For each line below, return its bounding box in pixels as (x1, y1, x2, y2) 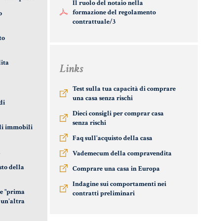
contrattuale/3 (73, 17, 115, 27)
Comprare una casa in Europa (73, 164, 160, 174)
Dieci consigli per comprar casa (73, 109, 164, 118)
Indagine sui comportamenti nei (73, 180, 166, 189)
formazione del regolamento (73, 8, 156, 17)
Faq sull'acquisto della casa (73, 134, 152, 143)
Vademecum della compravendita (73, 149, 172, 158)
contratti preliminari (73, 189, 135, 198)
